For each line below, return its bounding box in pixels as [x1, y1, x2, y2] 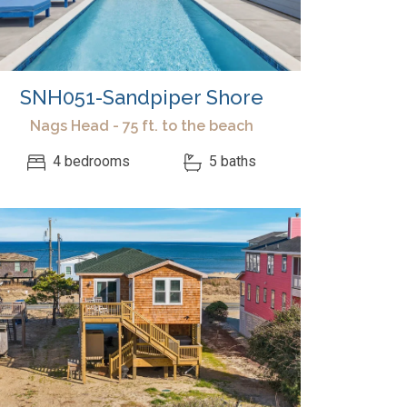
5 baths [204, 153, 256, 171]
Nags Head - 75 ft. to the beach [30, 117, 253, 134]
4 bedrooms [49, 153, 131, 171]
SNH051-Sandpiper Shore [20, 85, 263, 109]
